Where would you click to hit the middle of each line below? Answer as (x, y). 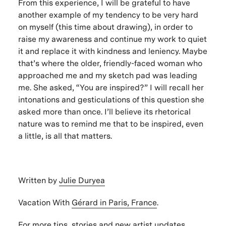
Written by (38, 180)
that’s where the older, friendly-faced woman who (110, 63)
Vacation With (45, 202)
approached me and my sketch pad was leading (107, 75)
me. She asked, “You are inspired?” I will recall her (111, 87)
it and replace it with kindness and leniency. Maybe (112, 51)
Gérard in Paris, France (114, 202)
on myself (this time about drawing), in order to (105, 27)
